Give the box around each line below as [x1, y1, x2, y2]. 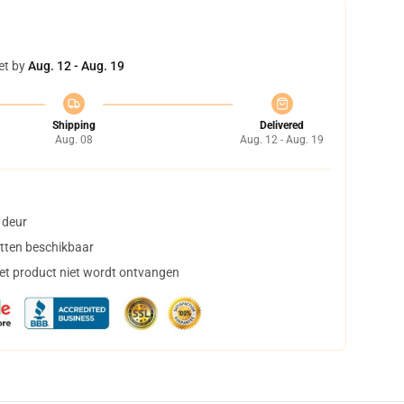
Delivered [260, 119, 304, 132]
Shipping [51, 119, 96, 132]
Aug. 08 [54, 133, 93, 146]
